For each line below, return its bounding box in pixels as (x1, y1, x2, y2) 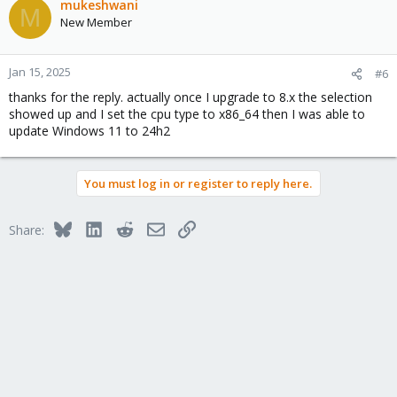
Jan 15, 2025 (9, 64, 71, 80)
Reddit (132, 219, 169, 236)
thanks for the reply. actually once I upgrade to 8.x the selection (9, 89, 372, 105)
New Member (60, 14, 132, 30)
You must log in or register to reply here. (84, 175, 312, 191)
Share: (9, 222, 44, 238)
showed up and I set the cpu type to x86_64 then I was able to (9, 105, 365, 122)
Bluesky (70, 219, 115, 236)
